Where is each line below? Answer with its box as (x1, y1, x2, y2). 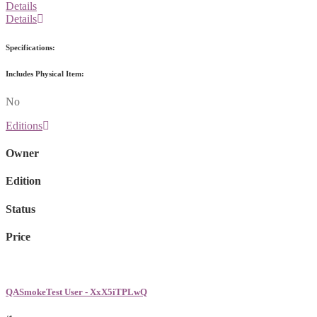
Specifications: (6, 42, 55, 52)
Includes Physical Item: (6, 69, 84, 78)
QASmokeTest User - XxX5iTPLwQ (6, 287, 147, 298)
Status (6, 202, 35, 215)
